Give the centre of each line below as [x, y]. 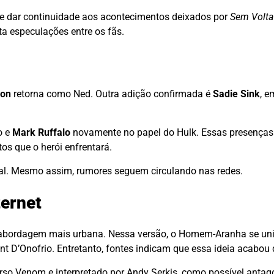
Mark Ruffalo [41, 133]
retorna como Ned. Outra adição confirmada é [112, 94]
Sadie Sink [236, 94]
